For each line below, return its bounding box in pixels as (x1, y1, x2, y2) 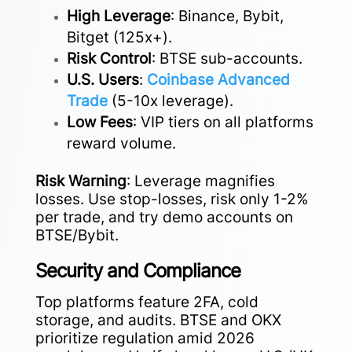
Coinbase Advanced (146, 70, 290, 89)
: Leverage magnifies (126, 171, 275, 190)
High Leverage (66, 6, 170, 25)
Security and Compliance (35, 258, 240, 282)
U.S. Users (66, 70, 139, 89)
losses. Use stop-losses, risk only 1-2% (35, 189, 308, 208)
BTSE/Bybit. (35, 225, 119, 244)
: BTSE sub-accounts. (151, 49, 302, 68)
